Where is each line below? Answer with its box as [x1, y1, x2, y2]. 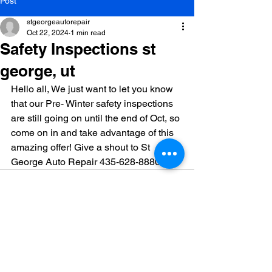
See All [168, 253, 194, 263]
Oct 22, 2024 [27, 28, 69, 37]
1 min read [70, 28, 106, 37]
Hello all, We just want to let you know [11, 83, 175, 95]
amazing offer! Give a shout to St [11, 141, 152, 153]
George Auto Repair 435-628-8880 [11, 155, 160, 168]
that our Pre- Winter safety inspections [11, 97, 175, 109]
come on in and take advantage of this [11, 126, 176, 138]
